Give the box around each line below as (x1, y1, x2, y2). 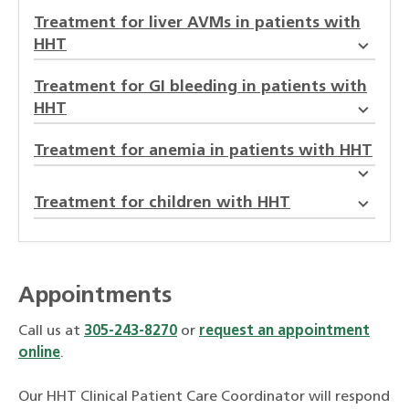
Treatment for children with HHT (34, 195, 290, 212)
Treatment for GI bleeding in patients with (34, 79, 367, 95)
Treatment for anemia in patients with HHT (34, 142, 372, 159)
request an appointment (199, 323, 370, 339)
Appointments (18, 284, 172, 308)
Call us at (18, 323, 84, 339)
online (18, 345, 60, 361)
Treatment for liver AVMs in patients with (34, 15, 361, 31)
